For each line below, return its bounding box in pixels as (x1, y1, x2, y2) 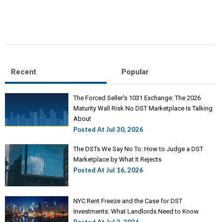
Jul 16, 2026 (106, 166, 144, 174)
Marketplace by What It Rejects (73, 156, 162, 163)
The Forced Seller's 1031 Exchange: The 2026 (73, 94, 201, 102)
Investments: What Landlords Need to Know (73, 207, 199, 215)
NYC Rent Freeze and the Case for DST (73, 197, 183, 205)
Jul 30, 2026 (106, 125, 144, 133)
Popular (121, 67, 149, 76)
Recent (11, 67, 36, 76)
